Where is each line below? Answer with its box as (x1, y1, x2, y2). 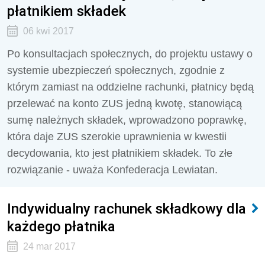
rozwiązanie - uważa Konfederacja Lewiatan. (7, 164, 218, 176)
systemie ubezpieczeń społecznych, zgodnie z (7, 64, 225, 76)
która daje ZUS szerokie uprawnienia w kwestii (7, 131, 227, 143)
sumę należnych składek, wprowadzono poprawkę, (7, 114, 247, 126)
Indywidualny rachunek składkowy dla (7, 200, 246, 217)
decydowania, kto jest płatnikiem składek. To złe (7, 147, 232, 159)
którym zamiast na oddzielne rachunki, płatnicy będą (7, 81, 254, 93)
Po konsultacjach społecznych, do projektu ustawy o (7, 48, 253, 60)
